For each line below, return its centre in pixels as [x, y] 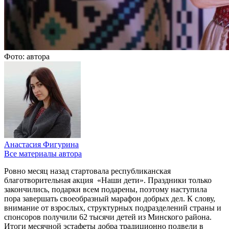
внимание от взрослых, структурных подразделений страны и [113, 208]
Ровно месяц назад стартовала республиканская [87, 171]
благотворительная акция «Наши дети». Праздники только [108, 180]
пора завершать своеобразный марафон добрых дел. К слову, [110, 198]
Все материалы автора [43, 153]
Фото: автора [27, 56]
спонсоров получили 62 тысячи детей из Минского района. [108, 217]
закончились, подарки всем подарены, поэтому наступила [106, 189]
